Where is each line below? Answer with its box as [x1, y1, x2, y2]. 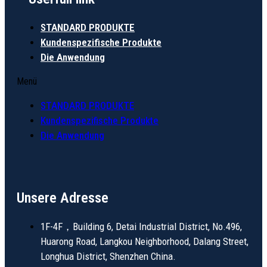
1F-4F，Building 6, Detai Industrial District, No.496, [41, 221, 242, 233]
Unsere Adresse [17, 190, 108, 207]
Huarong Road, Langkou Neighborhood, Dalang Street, [41, 235, 249, 248]
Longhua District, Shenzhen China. [41, 250, 176, 263]
